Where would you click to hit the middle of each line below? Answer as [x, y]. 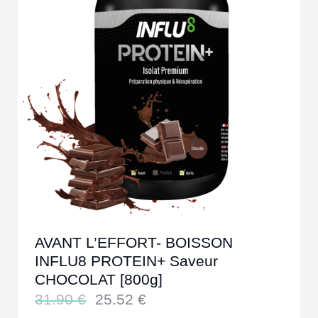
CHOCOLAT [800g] [99, 279]
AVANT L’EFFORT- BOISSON [134, 242]
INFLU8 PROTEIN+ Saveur [127, 261]
